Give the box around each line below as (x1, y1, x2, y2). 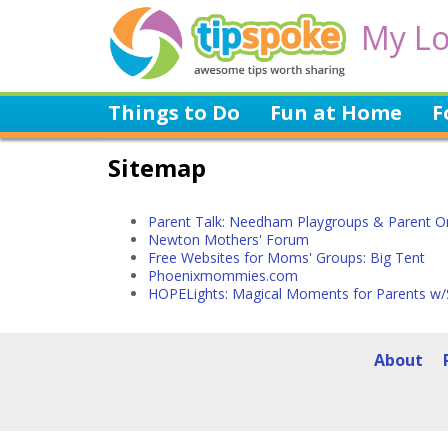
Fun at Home (270, 99, 402, 126)
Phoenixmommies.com (148, 266, 298, 285)
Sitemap (108, 151, 206, 184)
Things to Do (108, 99, 240, 126)
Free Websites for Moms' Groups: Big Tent (148, 248, 425, 267)
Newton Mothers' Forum (148, 230, 309, 249)
